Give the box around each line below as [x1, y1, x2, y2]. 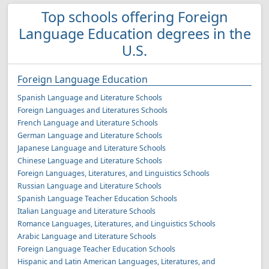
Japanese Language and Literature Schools [17, 143, 166, 153]
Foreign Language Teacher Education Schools [17, 244, 175, 254]
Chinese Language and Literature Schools [17, 156, 162, 166]
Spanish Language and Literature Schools [17, 92, 162, 103]
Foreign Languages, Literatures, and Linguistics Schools [17, 168, 210, 178]
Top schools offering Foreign [41, 7, 228, 26]
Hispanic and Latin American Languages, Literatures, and [17, 256, 216, 267]
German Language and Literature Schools [17, 130, 162, 141]
